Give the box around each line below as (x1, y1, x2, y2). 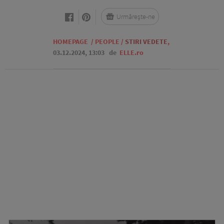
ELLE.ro (119, 48, 143, 57)
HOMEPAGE (53, 37, 88, 46)
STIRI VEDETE (125, 37, 167, 46)
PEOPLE (95, 37, 119, 46)
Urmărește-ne (116, 12, 155, 21)
